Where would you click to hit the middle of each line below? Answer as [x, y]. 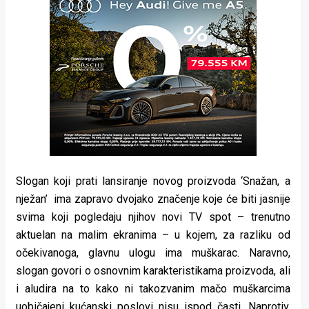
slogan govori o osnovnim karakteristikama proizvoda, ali [153, 271]
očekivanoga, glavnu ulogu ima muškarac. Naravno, [153, 253]
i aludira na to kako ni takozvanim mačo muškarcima [153, 289]
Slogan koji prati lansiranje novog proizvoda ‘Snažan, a [153, 181]
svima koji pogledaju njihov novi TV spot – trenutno [153, 217]
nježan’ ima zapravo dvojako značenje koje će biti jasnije [153, 199]
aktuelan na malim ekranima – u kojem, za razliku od [153, 235]
